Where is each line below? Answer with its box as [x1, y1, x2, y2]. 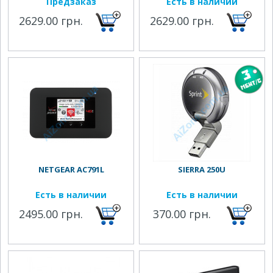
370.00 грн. [153, 207, 211, 221]
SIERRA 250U [178, 164, 226, 175]
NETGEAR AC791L [38, 164, 104, 175]
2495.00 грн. [19, 207, 83, 221]
